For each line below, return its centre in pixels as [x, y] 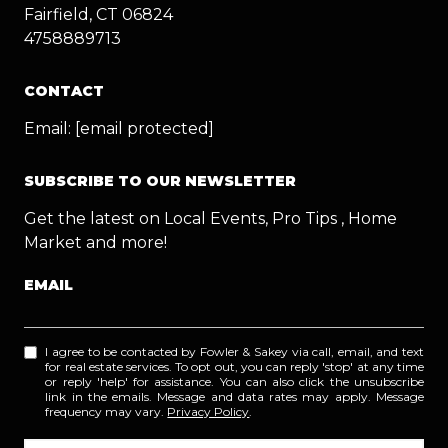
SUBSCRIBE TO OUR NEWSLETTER [160, 180]
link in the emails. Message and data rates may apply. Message [234, 396]
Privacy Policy [208, 411]
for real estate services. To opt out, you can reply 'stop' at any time [234, 366]
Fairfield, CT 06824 [98, 14]
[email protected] [144, 128]
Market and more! [95, 242]
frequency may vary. [106, 411]
